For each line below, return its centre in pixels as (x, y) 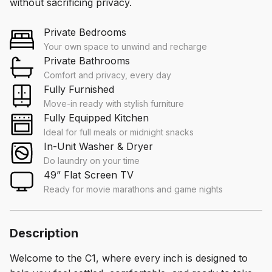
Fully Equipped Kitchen (96, 117)
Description (44, 233)
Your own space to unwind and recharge (125, 46)
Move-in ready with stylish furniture (114, 103)
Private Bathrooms (87, 60)
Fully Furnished (79, 89)
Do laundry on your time (92, 160)
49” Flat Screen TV (89, 175)
